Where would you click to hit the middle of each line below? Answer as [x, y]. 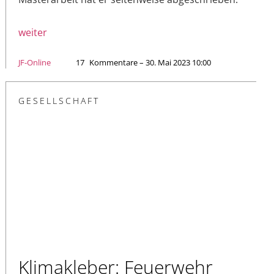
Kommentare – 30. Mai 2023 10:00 [150, 62]
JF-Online [35, 62]
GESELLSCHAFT [59, 100]
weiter [33, 32]
